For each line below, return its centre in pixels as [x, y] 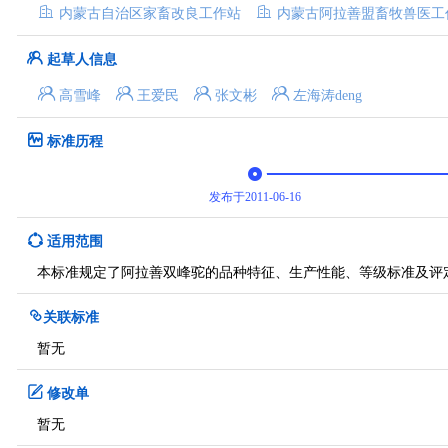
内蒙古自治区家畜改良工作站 [150, 13]
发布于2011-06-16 [255, 196]
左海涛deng [327, 95]
